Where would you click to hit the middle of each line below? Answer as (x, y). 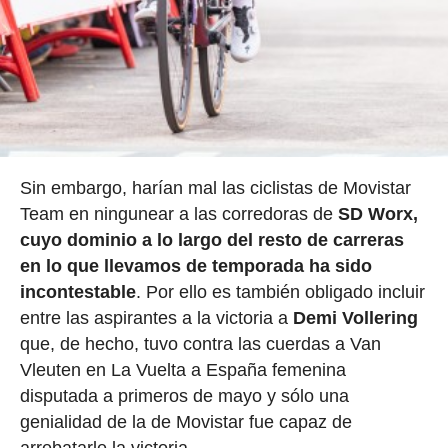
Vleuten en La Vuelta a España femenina (182, 369)
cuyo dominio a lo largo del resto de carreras (211, 239)
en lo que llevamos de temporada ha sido (195, 265)
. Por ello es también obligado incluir (280, 291)
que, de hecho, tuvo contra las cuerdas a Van (200, 343)
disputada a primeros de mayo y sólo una (184, 395)
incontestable (77, 291)
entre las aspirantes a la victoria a (156, 317)
